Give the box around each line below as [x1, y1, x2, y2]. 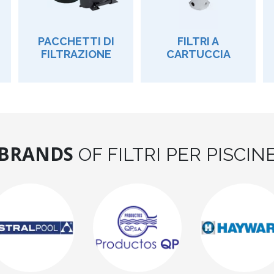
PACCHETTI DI [37, 34, 114, 48]
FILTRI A [177, 34, 219, 48]
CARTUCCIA [166, 47, 231, 61]
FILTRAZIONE [40, 47, 111, 61]
